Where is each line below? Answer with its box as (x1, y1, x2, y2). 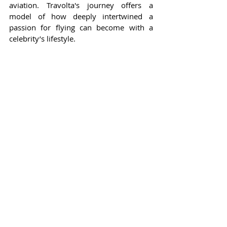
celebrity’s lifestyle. (9, 33, 75, 44)
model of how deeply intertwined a (9, 11, 153, 21)
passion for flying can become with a (9, 22, 153, 32)
